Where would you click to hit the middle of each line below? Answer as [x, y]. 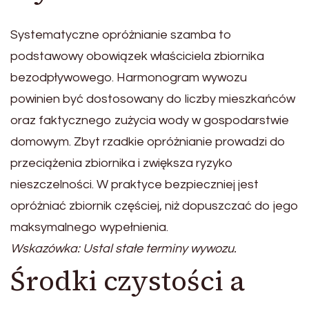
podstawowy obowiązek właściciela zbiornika [137, 57]
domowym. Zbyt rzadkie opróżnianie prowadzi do [148, 142]
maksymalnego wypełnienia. [89, 228]
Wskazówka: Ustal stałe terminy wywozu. [123, 249]
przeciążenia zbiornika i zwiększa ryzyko [122, 163]
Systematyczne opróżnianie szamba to [121, 35]
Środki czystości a [128, 281]
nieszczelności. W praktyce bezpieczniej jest [134, 185]
